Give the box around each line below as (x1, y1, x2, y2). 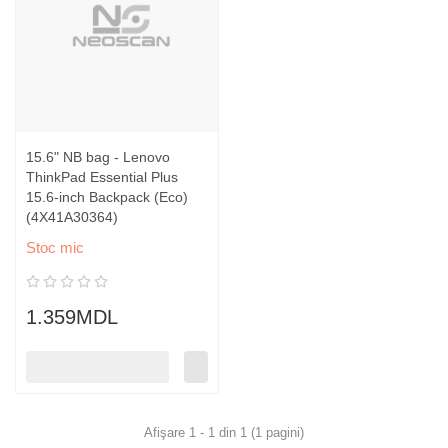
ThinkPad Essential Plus (26, 169, 178, 186)
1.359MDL (26, 306, 118, 329)
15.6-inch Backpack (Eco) (26, 189, 188, 206)
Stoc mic (26, 239, 84, 257)
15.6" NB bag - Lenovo (26, 149, 170, 166)
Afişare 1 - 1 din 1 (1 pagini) (144, 425, 304, 441)
